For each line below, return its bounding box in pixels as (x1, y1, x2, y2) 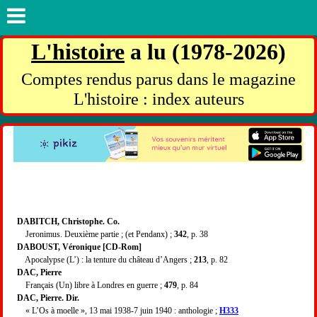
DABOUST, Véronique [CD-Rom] (17, 241, 142, 252)
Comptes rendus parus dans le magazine (21, 70, 296, 88)
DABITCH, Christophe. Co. (17, 216, 120, 226)
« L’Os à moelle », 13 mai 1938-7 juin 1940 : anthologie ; (17, 305, 219, 316)
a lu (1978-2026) (125, 39, 286, 64)
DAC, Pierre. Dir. (17, 292, 79, 303)
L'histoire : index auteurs (73, 90, 244, 108)
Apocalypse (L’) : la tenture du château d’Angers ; (17, 254, 194, 265)
